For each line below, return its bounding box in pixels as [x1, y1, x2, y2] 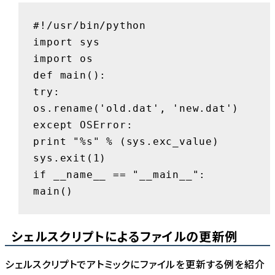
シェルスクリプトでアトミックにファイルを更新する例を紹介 [5, 257, 265, 272]
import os [33, 52, 93, 64]
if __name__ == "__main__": [33, 168, 206, 180]
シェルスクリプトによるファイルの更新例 [11, 227, 238, 246]
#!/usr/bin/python [33, 19, 146, 31]
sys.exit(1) [33, 152, 107, 164]
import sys [33, 36, 100, 48]
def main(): [33, 69, 107, 81]
